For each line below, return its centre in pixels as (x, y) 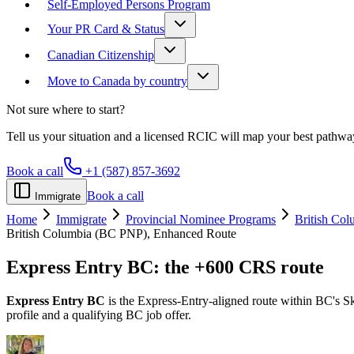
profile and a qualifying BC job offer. (99, 314)
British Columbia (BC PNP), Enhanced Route (121, 233)
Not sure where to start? (66, 109)
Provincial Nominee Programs (201, 219)
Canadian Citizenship (101, 55)
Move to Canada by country (117, 81)
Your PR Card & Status (106, 29)
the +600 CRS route (244, 267)
